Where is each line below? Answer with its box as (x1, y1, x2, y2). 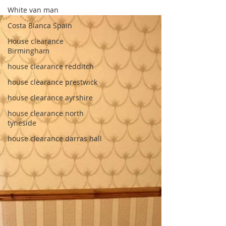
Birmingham (8, 46, 49, 55)
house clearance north (8, 108, 84, 118)
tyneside (8, 118, 36, 128)
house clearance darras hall (8, 134, 102, 143)
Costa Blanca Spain (8, 21, 72, 30)
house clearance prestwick (8, 77, 97, 87)
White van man (8, 5, 59, 15)
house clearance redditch (8, 62, 94, 71)
